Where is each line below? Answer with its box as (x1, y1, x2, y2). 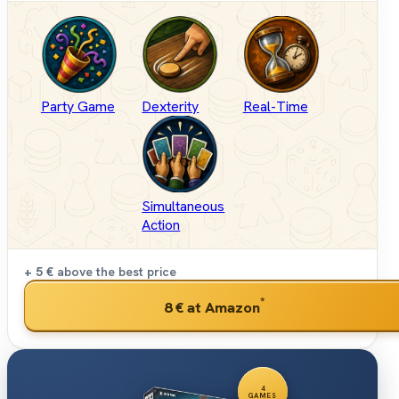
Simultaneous (142, 196, 225, 216)
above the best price (53, 263, 176, 280)
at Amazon (183, 297, 260, 317)
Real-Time (242, 96, 308, 116)
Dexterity (142, 96, 199, 116)
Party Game (40, 96, 115, 116)
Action (142, 215, 181, 234)
